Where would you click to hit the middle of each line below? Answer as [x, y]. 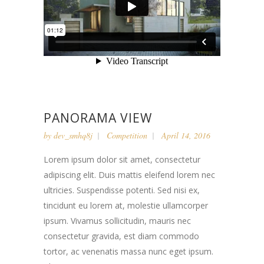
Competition [127, 135]
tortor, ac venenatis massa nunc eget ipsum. [128, 251]
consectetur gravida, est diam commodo [121, 236]
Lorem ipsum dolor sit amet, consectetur [122, 159]
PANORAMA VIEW [98, 118]
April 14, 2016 [186, 135]
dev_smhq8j [73, 135]
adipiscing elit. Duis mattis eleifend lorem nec [129, 175]
